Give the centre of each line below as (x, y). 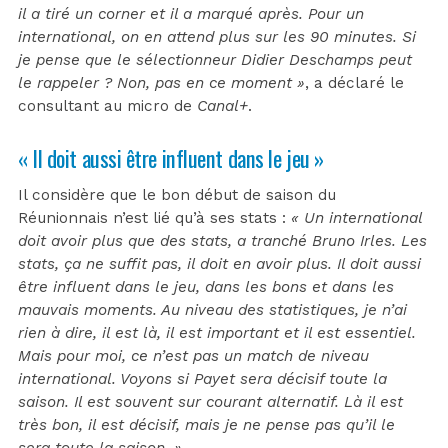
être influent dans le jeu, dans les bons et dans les (206, 286)
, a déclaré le (354, 82)
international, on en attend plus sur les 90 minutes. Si (217, 36)
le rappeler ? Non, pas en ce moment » (161, 82)
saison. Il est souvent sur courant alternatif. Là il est (210, 401)
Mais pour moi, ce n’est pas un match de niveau (193, 355)
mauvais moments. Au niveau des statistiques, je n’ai (212, 309)
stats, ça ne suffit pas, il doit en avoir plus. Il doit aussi (219, 263)
